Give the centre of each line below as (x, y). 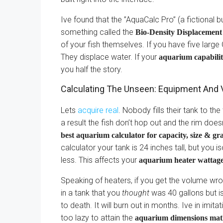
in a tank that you (91, 193)
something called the (98, 32)
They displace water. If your (110, 57)
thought (136, 193)
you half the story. (92, 69)
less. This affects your (100, 160)
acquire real (98, 110)
